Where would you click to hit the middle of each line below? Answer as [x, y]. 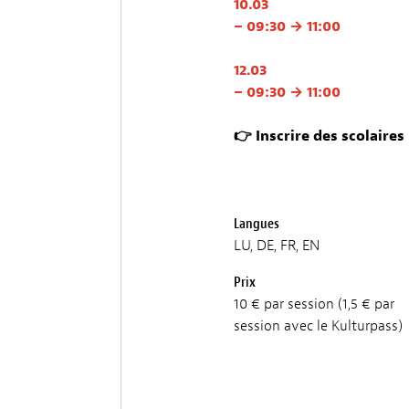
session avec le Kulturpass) [318, 325]
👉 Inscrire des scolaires [319, 136]
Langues [257, 223]
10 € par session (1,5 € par [314, 304]
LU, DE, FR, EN [277, 245]
